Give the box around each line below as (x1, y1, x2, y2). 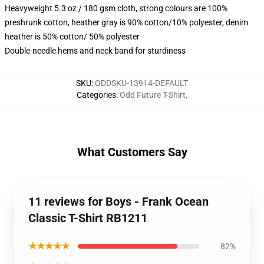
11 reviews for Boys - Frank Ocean (28, 194, 209, 209)
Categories (77, 90, 116, 100)
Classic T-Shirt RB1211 (28, 211, 147, 225)
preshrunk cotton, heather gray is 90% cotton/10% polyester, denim (5, 18, 248, 27)
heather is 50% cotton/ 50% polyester (5, 32, 140, 41)
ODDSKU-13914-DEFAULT (95, 78, 188, 88)
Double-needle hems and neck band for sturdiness (5, 46, 186, 55)
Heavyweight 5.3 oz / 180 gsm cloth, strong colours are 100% (5, 4, 227, 13)
